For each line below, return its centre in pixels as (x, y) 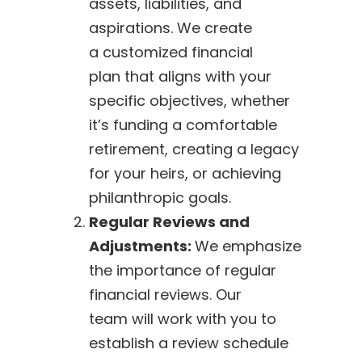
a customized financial (170, 52)
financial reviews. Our (165, 294)
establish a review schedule (188, 343)
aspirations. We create (170, 27)
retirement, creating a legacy (194, 149)
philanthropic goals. (160, 197)
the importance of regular (182, 270)
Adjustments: (141, 246)
